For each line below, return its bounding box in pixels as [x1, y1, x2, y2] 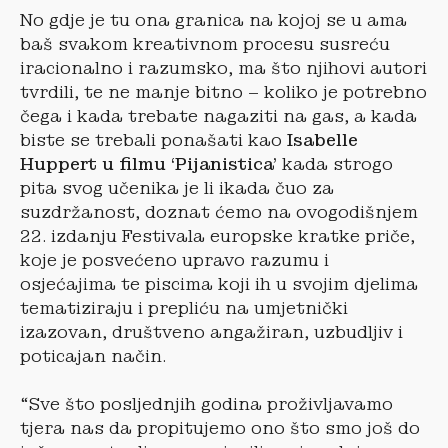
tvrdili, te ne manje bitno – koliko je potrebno [20, 81, 427, 103]
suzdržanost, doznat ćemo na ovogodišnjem [20, 201, 418, 223]
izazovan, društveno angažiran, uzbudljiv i [20, 321, 403, 343]
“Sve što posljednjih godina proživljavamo [20, 393, 393, 415]
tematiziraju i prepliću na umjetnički [20, 297, 348, 319]
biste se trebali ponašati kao [20, 129, 287, 151]
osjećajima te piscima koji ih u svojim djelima [20, 273, 418, 295]
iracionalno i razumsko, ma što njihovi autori [20, 57, 427, 79]
